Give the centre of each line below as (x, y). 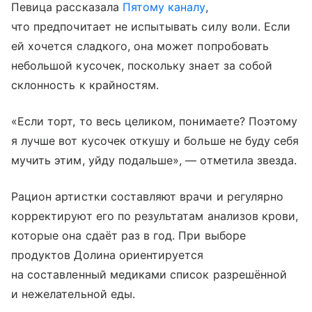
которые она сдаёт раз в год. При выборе (128, 236)
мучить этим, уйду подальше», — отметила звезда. (154, 161)
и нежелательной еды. (73, 294)
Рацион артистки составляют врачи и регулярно (148, 197)
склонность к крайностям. (85, 85)
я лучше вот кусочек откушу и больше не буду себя (155, 141)
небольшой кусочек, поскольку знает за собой (142, 66)
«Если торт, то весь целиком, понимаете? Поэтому (155, 122)
